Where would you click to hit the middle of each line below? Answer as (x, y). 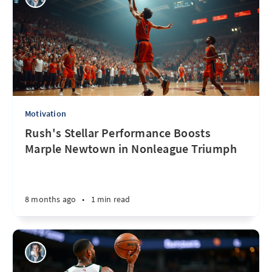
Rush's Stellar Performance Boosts (118, 133)
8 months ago (51, 199)
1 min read (110, 199)
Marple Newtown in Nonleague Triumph (131, 148)
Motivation (46, 114)
